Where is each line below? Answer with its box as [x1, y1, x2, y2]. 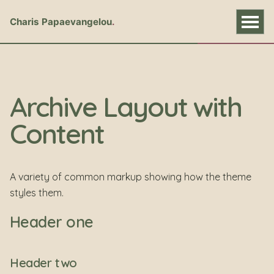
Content [10, 116, 104, 151]
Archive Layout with [10, 89, 242, 124]
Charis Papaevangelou [10, 16, 112, 28]
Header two [10, 255, 77, 271]
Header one [10, 212, 94, 232]
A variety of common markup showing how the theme [10, 170, 251, 183]
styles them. [10, 186, 64, 199]
